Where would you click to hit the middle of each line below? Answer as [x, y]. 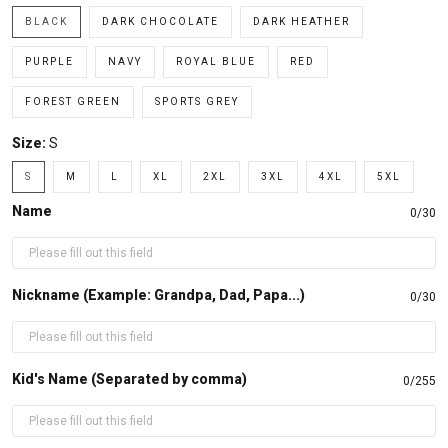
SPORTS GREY [197, 101]
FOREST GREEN [73, 101]
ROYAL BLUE [216, 61]
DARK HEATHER [301, 21]
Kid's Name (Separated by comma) [129, 379]
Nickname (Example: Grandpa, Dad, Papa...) [158, 295]
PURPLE [49, 61]
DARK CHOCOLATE [160, 21]
